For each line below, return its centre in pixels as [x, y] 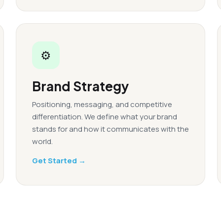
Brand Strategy [80, 86]
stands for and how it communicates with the [110, 129]
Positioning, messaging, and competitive [102, 104]
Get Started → [59, 161]
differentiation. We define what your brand [105, 117]
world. [42, 141]
